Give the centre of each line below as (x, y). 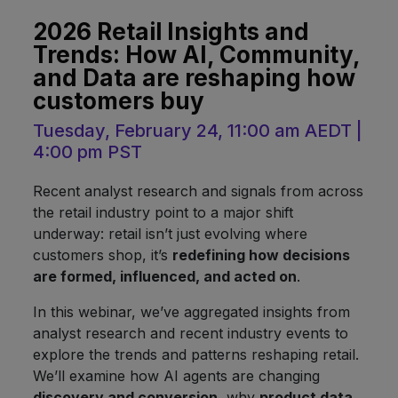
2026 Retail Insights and (171, 31)
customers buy (119, 100)
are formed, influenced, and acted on (165, 276)
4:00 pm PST (88, 151)
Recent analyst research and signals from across (198, 191)
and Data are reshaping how (194, 77)
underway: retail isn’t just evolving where (170, 233)
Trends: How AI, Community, (196, 54)
